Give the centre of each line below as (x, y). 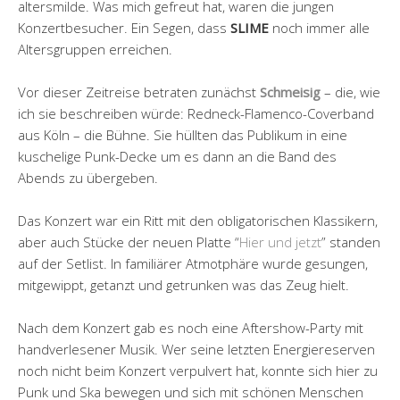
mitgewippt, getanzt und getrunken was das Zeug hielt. (183, 285)
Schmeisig (290, 92)
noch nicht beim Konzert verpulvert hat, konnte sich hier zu (198, 371)
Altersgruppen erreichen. (95, 49)
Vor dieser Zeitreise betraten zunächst (139, 92)
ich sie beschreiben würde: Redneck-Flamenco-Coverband (196, 113)
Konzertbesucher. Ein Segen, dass (124, 28)
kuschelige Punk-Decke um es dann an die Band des (177, 156)
